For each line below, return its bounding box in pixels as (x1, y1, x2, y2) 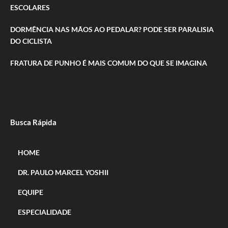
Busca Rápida (10, 117, 56, 127)
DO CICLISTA (10, 36, 52, 45)
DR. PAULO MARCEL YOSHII (18, 167, 108, 177)
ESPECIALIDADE (18, 207, 71, 216)
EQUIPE (18, 187, 43, 196)
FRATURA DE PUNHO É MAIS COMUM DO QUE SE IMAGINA (10, 58, 207, 67)
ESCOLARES (10, 3, 50, 12)
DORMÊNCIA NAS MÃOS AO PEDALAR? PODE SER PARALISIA (10, 24, 214, 34)
